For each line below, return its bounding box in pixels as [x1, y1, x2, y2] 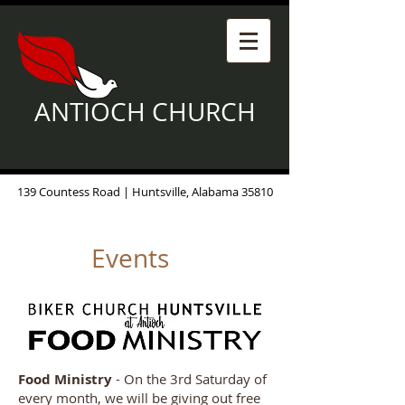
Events [91, 241, 169, 275]
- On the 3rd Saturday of [112, 370, 267, 388]
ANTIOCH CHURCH [33, 95, 256, 128]
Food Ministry [18, 370, 112, 389]
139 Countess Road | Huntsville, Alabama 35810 [16, 184, 273, 200]
